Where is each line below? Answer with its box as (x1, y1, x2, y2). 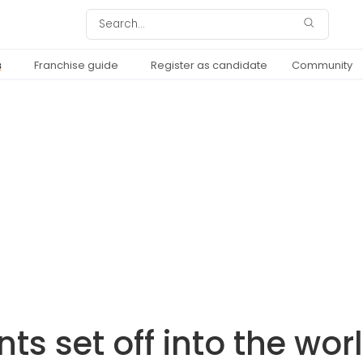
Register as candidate (150, 58, 267, 73)
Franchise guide (33, 58, 118, 73)
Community (291, 58, 352, 73)
